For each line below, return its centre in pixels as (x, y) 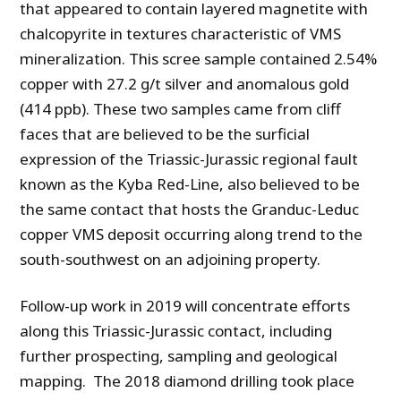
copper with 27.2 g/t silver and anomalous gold (185, 84)
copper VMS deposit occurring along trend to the (192, 235)
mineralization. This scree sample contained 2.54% (199, 59)
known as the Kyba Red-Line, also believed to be (190, 184)
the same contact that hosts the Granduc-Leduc (190, 209)
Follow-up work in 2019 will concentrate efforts (185, 306)
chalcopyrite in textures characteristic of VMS (181, 34)
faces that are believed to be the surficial (165, 134)
